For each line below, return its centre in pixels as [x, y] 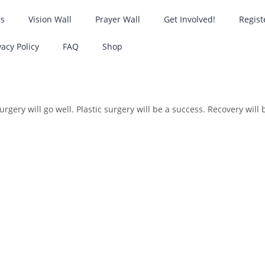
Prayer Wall [118, 19]
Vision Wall [50, 19]
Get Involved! [190, 19]
